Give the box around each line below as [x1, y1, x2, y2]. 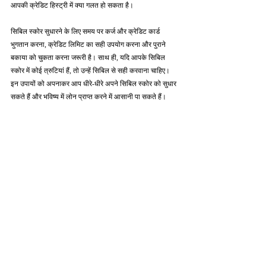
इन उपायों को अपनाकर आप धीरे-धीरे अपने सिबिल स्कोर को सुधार [11, 80, 178, 88]
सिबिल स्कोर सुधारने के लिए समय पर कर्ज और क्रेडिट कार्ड [11, 27, 161, 36]
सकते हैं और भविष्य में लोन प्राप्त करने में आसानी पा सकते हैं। [11, 93, 166, 101]
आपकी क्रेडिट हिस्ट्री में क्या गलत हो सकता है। [11, 1, 134, 9]
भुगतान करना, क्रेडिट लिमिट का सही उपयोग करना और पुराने [11, 40, 167, 49]
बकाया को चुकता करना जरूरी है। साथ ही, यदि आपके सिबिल [11, 53, 167, 62]
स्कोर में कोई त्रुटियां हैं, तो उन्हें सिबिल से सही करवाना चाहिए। [11, 66, 172, 75]
